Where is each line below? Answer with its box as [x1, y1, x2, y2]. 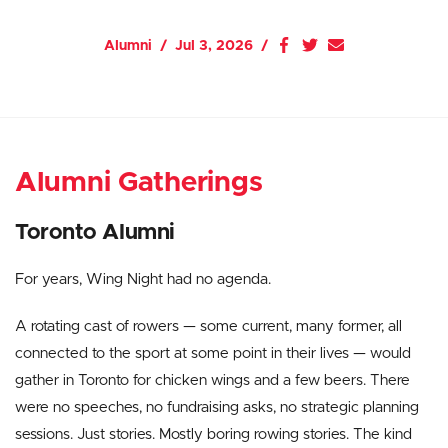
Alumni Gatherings [15, 169, 263, 197]
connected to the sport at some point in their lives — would [15, 346, 411, 361]
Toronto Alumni [15, 222, 175, 244]
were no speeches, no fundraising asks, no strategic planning [15, 400, 419, 415]
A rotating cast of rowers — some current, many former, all [15, 319, 402, 334]
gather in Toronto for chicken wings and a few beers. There [15, 373, 410, 388]
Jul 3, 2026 [175, 39, 253, 53]
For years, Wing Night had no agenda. [15, 272, 271, 287]
